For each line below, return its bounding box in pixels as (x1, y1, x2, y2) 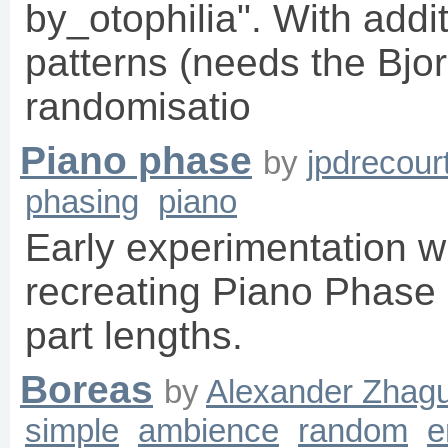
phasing (25, 183, 139, 221)
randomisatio (25, 85, 251, 129)
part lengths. (25, 314, 243, 358)
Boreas (20, 368, 153, 412)
